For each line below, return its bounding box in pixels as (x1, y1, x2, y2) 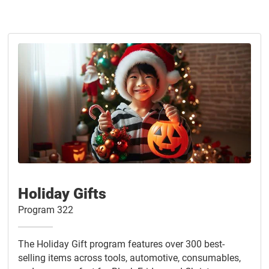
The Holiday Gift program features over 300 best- (18, 238, 225, 250)
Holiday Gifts (18, 185, 106, 203)
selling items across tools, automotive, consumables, (18, 252, 241, 264)
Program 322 (18, 204, 73, 216)
